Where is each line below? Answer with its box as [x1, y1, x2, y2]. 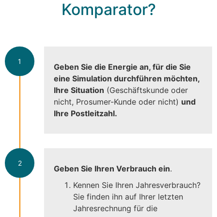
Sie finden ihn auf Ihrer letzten [73, 191, 183, 201]
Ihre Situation [54, 85, 104, 95]
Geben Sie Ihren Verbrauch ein [54, 163, 170, 173]
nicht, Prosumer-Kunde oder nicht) [54, 96, 181, 107]
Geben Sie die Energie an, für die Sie [54, 62, 191, 72]
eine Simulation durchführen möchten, [54, 73, 200, 83]
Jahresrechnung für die [73, 203, 157, 213]
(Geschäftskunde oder [104, 85, 188, 95]
